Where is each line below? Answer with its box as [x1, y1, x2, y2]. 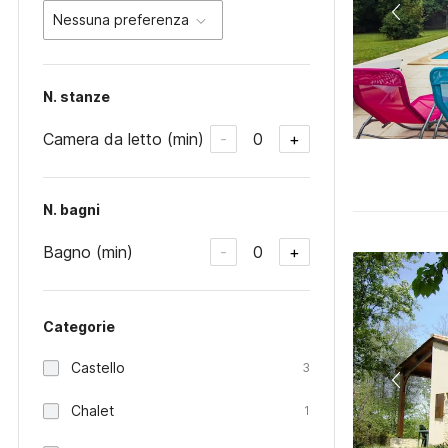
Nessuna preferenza [53, 11, 189, 28]
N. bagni [43, 201, 100, 218]
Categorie [43, 318, 115, 335]
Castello [71, 359, 125, 376]
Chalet [71, 402, 114, 419]
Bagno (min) [43, 241, 133, 262]
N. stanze [43, 88, 110, 105]
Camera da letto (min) [43, 128, 204, 149]
